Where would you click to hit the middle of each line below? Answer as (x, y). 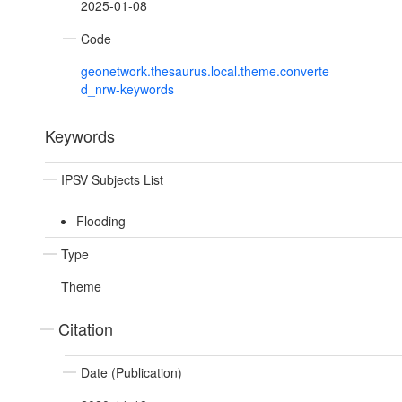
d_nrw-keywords (127, 89)
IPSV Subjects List (112, 180)
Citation (86, 329)
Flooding (100, 221)
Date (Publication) (131, 373)
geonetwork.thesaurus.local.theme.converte (205, 71)
